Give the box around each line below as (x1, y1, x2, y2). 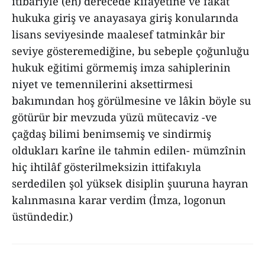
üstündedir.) (12, 209, 73, 224)
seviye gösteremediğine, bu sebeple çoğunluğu (12, 44, 249, 58)
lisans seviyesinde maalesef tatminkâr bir (12, 27, 225, 41)
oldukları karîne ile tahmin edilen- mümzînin (12, 143, 246, 157)
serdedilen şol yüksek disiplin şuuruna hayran (12, 176, 248, 190)
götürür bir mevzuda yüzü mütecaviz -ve (12, 110, 217, 124)
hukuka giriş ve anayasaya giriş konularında (12, 11, 238, 25)
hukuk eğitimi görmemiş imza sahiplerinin (12, 60, 231, 75)
